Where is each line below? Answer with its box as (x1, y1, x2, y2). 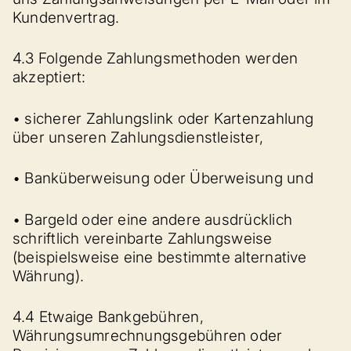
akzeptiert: (13, 68, 86, 86)
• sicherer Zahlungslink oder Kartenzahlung (13, 109, 314, 128)
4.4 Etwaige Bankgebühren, (13, 308, 204, 326)
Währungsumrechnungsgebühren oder (13, 327, 283, 345)
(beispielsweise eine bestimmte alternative (13, 248, 307, 266)
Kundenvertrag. (13, 8, 120, 27)
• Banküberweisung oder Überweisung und (13, 169, 313, 187)
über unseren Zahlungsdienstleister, (13, 128, 264, 147)
